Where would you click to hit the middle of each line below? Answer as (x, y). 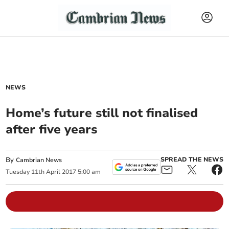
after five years (52, 129)
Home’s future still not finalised (102, 113)
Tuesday (18, 172)
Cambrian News (39, 160)
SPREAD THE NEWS (192, 160)
